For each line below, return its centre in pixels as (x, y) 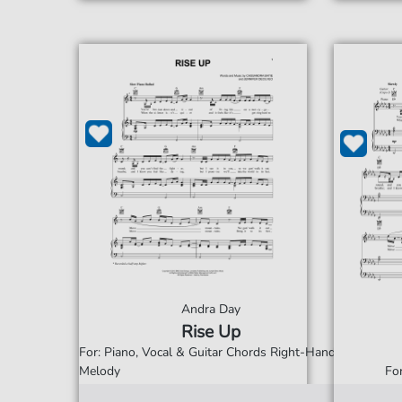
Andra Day (211, 309)
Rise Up (211, 332)
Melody (99, 371)
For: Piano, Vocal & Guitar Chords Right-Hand (207, 352)
